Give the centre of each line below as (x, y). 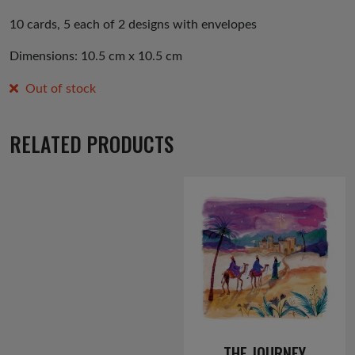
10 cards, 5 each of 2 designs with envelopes (133, 25)
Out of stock (60, 89)
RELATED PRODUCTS (92, 143)
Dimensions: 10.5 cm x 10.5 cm (96, 57)
